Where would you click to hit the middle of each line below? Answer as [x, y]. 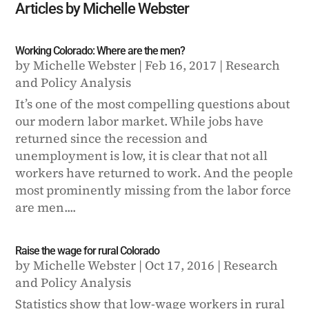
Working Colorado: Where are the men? [100, 50]
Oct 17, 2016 [180, 265]
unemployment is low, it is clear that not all [142, 155]
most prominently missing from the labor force [153, 190]
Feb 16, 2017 [181, 65]
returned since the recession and [112, 138]
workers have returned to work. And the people [154, 172]
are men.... [46, 207]
